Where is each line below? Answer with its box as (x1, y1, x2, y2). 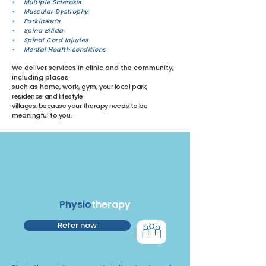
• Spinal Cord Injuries (12, 35, 88, 45)
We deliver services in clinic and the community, (12, 62, 173, 72)
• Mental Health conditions (12, 45, 106, 54)
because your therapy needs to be (38, 100, 148, 110)
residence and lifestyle (12, 91, 83, 101)
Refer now (58, 219, 97, 231)
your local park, (99, 81, 147, 91)
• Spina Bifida (12, 26, 64, 35)
